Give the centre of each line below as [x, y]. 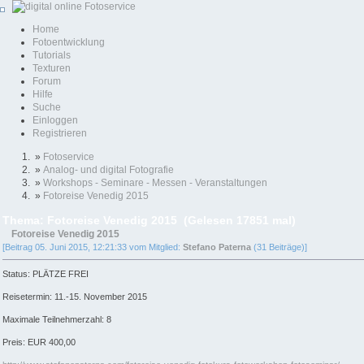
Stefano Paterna [217, 247]
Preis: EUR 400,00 [39, 342]
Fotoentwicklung [69, 43]
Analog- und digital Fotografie [108, 169]
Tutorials [52, 56]
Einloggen [55, 121]
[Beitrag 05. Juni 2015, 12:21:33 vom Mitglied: [93, 247]
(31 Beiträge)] [279, 247]
